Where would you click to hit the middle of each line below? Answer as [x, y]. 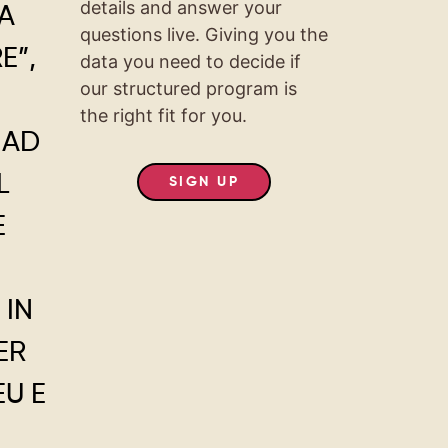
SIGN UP [204, 181]
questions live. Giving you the [203, 34]
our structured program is [188, 88]
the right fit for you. [163, 115]
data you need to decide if [190, 61]
